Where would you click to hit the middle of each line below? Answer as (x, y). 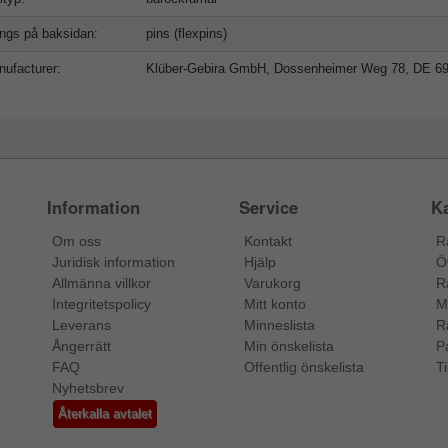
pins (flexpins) (186, 34)
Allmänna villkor (102, 283)
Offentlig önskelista (303, 367)
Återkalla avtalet (105, 414)
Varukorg (272, 283)
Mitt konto (274, 304)
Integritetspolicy (102, 304)
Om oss (77, 241)
